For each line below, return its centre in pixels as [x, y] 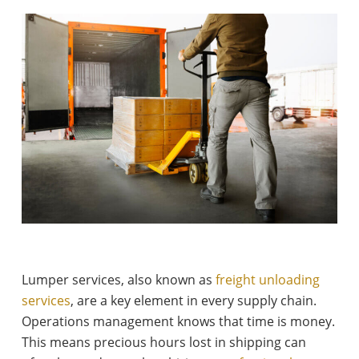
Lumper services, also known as [118, 280]
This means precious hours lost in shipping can [163, 343]
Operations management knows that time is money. [178, 322]
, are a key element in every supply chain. [193, 301]
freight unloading [267, 280]
